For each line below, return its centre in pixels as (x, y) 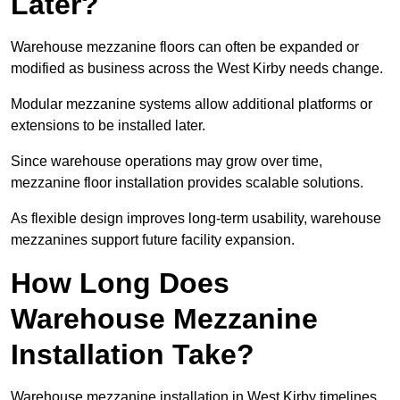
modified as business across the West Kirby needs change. (197, 69)
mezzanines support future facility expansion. (153, 240)
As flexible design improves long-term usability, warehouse (196, 219)
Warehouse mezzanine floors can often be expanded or (185, 47)
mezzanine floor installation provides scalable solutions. (187, 183)
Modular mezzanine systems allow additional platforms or (192, 104)
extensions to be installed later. (108, 126)
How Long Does (120, 283)
